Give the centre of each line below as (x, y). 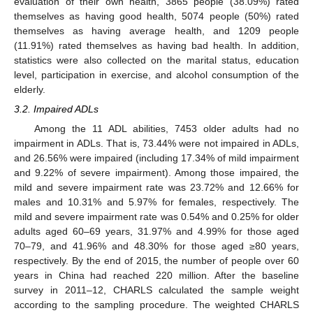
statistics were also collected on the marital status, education (156, 60)
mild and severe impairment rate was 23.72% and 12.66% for (156, 187)
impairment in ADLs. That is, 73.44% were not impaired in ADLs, (156, 143)
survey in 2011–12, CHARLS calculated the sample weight (156, 290)
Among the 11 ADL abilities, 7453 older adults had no (166, 128)
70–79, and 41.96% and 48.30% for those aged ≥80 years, (156, 246)
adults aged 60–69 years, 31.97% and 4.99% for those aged (156, 231)
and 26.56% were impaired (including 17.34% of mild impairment (156, 158)
